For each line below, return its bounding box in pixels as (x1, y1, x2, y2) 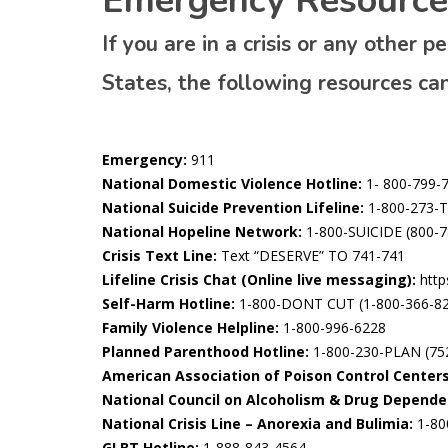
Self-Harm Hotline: (102, 294, 235, 313)
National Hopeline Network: (102, 222, 302, 241)
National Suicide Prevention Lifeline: (102, 198, 364, 217)
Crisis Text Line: (102, 246, 217, 265)
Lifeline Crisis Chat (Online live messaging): (102, 270, 416, 289)
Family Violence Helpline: (102, 318, 279, 337)
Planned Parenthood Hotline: (102, 342, 309, 361)
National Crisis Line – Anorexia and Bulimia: (102, 414, 413, 433)
